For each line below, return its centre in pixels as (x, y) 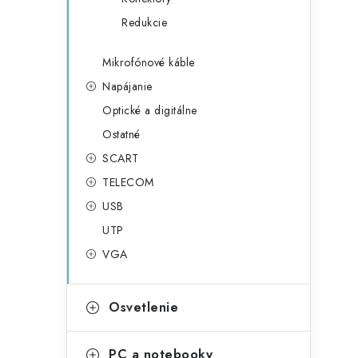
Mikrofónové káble (149, 62)
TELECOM (128, 182)
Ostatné (121, 134)
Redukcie (144, 22)
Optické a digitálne (150, 110)
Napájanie (127, 86)
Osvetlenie (143, 307)
